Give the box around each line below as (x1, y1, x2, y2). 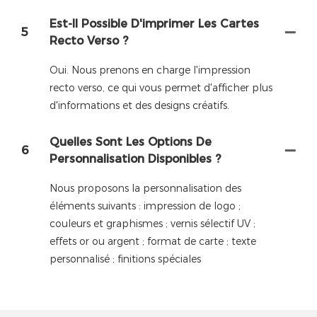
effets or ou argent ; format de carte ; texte (50, 235, 256, 248)
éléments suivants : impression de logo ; (50, 200, 241, 213)
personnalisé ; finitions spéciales (50, 253, 201, 266)
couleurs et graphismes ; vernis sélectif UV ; (50, 217, 255, 231)
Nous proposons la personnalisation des (50, 182, 241, 195)
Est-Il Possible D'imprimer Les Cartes (50, 16, 259, 30)
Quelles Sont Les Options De (50, 135, 212, 149)
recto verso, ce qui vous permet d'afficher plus (50, 81, 272, 94)
